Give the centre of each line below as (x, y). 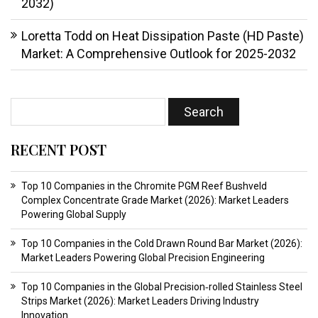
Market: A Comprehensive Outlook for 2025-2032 (159, 54)
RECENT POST (59, 150)
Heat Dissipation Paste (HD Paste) (208, 36)
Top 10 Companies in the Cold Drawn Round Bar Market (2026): (162, 244)
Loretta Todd (57, 36)
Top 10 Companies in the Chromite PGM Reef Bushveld (144, 186)
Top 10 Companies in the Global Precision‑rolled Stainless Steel (162, 287)
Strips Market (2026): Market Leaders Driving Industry (140, 301)
